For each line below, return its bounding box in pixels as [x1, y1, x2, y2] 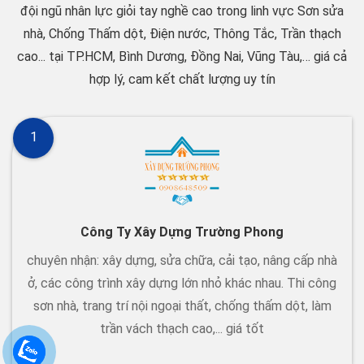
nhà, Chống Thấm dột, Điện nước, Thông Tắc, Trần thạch [23, 25, 341, 41]
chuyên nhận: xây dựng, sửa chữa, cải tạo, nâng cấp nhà [27, 252, 337, 268]
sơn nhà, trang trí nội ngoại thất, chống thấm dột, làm [32, 297, 331, 314]
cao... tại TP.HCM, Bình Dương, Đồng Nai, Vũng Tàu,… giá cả [17, 48, 347, 64]
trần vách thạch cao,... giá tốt [100, 320, 264, 336]
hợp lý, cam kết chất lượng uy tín [89, 71, 275, 87]
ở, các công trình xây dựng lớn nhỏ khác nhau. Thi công [28, 275, 336, 291]
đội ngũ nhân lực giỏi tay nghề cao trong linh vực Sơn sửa [20, 2, 344, 19]
